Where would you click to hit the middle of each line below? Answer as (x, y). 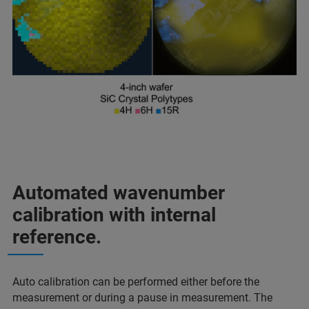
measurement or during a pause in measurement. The (142, 297)
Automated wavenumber (119, 192)
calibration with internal (114, 215)
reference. (57, 237)
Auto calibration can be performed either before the (136, 281)
